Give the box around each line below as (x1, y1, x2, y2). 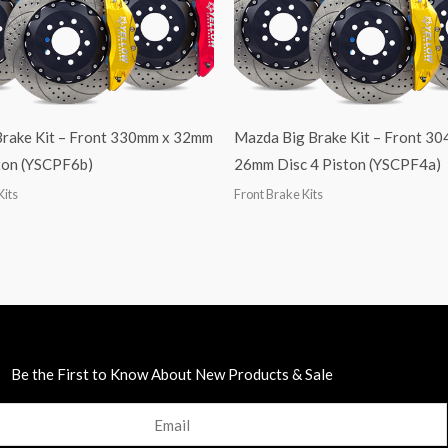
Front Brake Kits (234, 185, 323, 202)
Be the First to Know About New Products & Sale (11, 365, 333, 384)
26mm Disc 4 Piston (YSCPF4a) (234, 155, 441, 174)
